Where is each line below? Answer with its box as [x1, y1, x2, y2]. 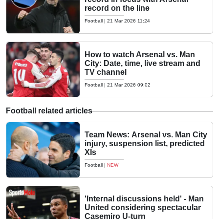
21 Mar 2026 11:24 [107, 18, 150, 24]
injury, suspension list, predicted [85, 139, 205, 148]
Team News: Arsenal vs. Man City [85, 131, 207, 139]
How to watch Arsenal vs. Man [85, 50, 195, 59]
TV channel [85, 67, 127, 76]
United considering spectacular [85, 203, 201, 212]
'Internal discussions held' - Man [85, 194, 204, 203]
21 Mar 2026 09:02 [107, 82, 151, 88]
